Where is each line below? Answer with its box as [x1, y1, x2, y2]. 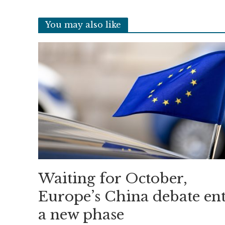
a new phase [38, 206, 124, 224]
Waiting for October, [38, 170, 187, 188]
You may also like [45, 19, 121, 30]
